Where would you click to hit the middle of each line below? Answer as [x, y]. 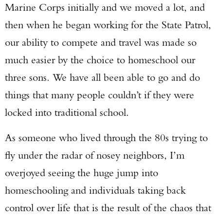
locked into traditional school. [67, 112]
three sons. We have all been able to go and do [102, 77]
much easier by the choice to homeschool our [100, 60]
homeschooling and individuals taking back [95, 190]
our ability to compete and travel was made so [101, 42]
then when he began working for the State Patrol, [108, 25]
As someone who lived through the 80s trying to [106, 137]
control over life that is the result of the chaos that [108, 208]
